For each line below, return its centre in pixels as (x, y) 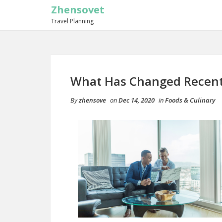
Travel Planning (72, 21)
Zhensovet (78, 10)
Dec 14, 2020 (137, 100)
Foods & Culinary (190, 100)
